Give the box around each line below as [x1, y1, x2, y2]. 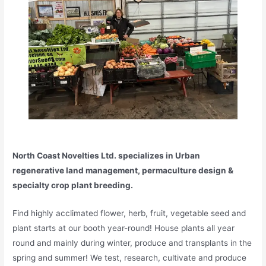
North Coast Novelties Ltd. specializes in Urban [12, 150, 201, 160]
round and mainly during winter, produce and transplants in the [12, 237, 252, 248]
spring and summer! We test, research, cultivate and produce [12, 252, 247, 262]
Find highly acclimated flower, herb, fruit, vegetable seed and [12, 208, 246, 218]
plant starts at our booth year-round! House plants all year [12, 223, 235, 233]
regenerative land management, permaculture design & [12, 165, 234, 175]
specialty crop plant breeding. [12, 180, 135, 190]
